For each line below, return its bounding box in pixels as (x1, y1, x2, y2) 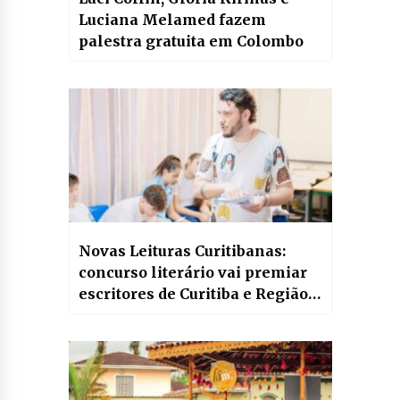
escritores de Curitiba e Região (78, 284, 308, 303)
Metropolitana (78, 305, 189, 324)
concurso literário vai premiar (78, 262, 307, 281)
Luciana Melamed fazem (78, 10, 266, 29)
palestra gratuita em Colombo (78, 31, 304, 50)
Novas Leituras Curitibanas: (78, 241, 286, 260)
